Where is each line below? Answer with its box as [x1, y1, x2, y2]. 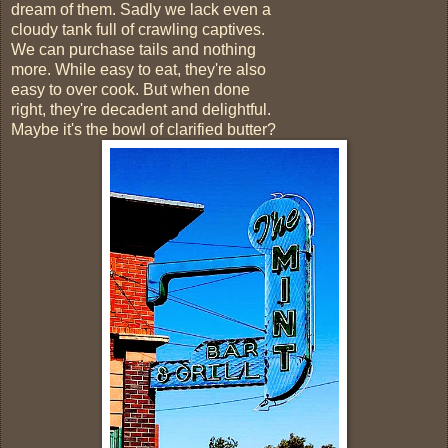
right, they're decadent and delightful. [11, 100, 271, 118]
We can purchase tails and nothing [11, 40, 256, 58]
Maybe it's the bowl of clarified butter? [11, 120, 276, 138]
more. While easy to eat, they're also [11, 60, 266, 78]
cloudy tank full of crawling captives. [11, 20, 265, 38]
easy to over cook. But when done [11, 80, 250, 98]
